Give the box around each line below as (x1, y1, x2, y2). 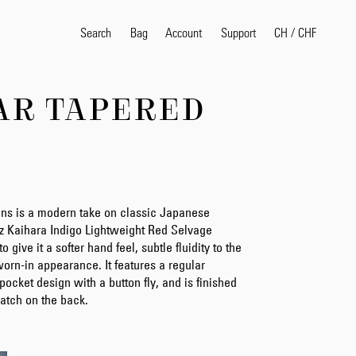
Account (165, 24, 202, 40)
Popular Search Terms (211, 102, 339, 119)
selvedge (215, 139, 261, 155)
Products (211, 229, 262, 246)
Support (221, 24, 256, 40)
